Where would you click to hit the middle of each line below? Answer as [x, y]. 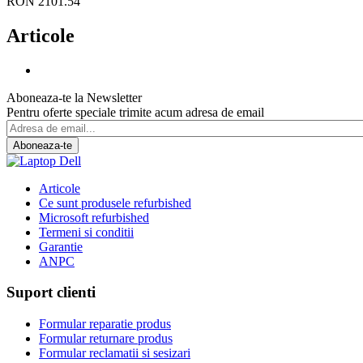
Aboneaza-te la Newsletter [74, 97]
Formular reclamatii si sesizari [115, 353]
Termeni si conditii [86, 232]
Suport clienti [51, 293]
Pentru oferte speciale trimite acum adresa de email [135, 112]
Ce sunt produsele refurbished [115, 203]
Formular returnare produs [106, 339]
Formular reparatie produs [105, 324]
